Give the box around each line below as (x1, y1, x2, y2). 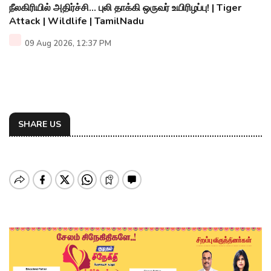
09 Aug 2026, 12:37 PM (23, 38, 111, 50)
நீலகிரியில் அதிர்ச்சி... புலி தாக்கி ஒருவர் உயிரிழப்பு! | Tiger (9, 1, 241, 15)
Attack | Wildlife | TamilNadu (9, 15, 144, 28)
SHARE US (18, 119, 61, 131)
